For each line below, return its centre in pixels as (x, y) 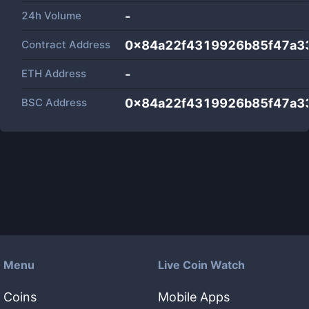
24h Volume (51, 16)
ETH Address (54, 73)
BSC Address (54, 102)
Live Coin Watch (201, 265)
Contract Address (66, 44)
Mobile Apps (194, 297)
